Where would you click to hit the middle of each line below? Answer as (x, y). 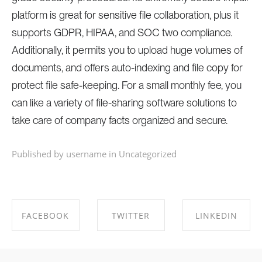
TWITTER (131, 215)
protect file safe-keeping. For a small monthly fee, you (126, 85)
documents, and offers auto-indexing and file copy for (127, 68)
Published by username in (64, 154)
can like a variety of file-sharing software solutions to (124, 103)
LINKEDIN (216, 215)
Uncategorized (147, 154)
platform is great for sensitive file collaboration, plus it (125, 15)
